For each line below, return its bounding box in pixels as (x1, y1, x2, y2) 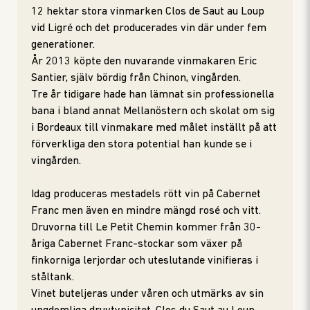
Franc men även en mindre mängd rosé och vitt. (31, 206, 261, 217)
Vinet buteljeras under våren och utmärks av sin (31, 289, 264, 300)
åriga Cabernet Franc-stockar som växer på (31, 239, 242, 250)
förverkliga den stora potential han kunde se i (31, 139, 252, 150)
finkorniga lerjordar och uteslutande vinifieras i (31, 255, 258, 266)
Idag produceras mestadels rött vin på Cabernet (31, 189, 261, 200)
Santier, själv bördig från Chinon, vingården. (31, 73, 241, 84)
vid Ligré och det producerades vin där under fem (31, 23, 266, 34)
